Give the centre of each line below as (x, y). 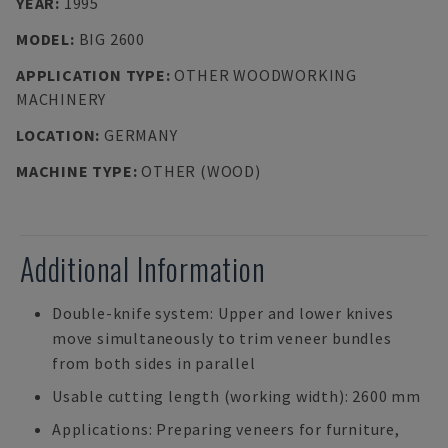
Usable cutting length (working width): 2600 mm (236, 396)
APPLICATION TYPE (91, 75)
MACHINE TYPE (74, 171)
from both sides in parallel (154, 363)
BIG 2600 (111, 39)
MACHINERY (61, 99)
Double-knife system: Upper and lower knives (223, 313)
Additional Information (143, 268)
